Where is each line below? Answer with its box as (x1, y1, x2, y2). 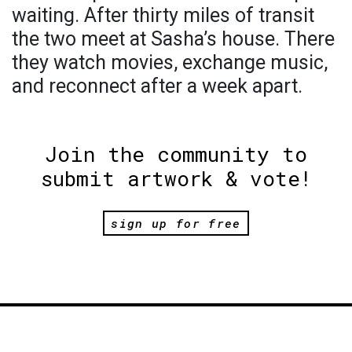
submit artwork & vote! (40, 165, 312, 192)
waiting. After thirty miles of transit (12, 4, 314, 27)
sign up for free (111, 214, 241, 231)
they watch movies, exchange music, (12, 51, 328, 75)
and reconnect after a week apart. (12, 75, 302, 98)
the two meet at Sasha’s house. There (12, 27, 335, 51)
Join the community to (45, 141, 307, 168)
